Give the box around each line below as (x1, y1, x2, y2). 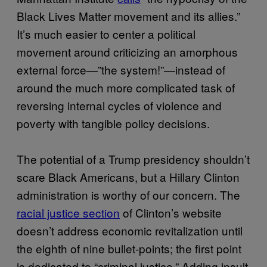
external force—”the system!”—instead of (17, 61, 225, 77)
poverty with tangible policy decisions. (17, 115, 210, 131)
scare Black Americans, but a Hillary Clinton (17, 169, 240, 185)
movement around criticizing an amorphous (17, 44, 238, 60)
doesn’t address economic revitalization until (17, 222, 243, 238)
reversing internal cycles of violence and (17, 97, 222, 113)
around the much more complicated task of (17, 79, 235, 95)
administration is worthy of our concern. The (17, 187, 240, 203)
